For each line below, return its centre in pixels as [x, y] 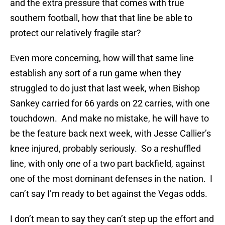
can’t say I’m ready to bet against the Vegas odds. [109, 194]
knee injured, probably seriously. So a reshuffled [105, 149]
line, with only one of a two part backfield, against [107, 164]
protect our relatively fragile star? [76, 33]
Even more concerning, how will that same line [102, 58]
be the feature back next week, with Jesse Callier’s [110, 134]
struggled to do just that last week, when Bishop [105, 88]
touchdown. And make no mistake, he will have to [109, 119]
